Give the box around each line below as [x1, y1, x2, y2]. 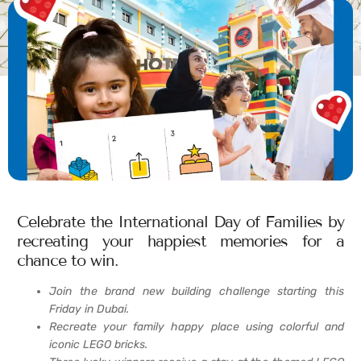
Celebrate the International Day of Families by [17, 212, 344, 232]
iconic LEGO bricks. [49, 338, 147, 352]
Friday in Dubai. [49, 302, 129, 317]
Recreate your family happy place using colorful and [49, 320, 344, 334]
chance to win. [17, 251, 118, 271]
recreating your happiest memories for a [17, 231, 344, 251]
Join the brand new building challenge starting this [49, 284, 344, 299]
